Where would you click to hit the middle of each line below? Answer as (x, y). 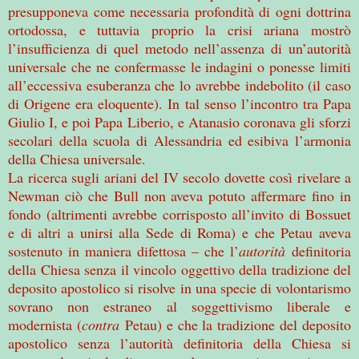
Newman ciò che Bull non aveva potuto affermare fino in (179, 195)
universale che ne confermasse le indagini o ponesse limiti (179, 66)
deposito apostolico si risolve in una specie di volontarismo (179, 287)
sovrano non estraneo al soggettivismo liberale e (179, 306)
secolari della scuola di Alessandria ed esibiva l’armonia (179, 140)
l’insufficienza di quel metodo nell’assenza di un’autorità (179, 48)
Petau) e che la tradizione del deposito (235, 324)
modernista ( (45, 324)
